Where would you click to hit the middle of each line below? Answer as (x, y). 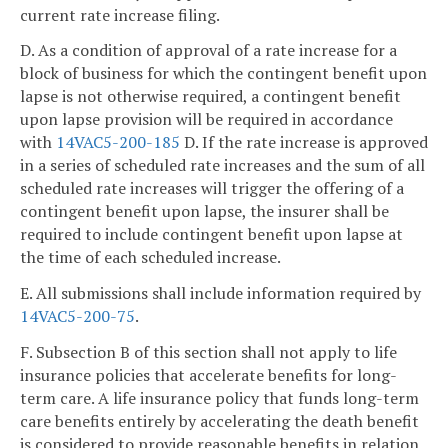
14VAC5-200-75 (77, 316)
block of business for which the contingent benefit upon (223, 73)
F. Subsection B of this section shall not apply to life (208, 352)
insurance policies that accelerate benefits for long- (208, 375)
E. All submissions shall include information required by (220, 293)
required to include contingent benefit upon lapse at (211, 234)
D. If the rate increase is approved (304, 142)
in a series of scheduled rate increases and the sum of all (222, 165)
